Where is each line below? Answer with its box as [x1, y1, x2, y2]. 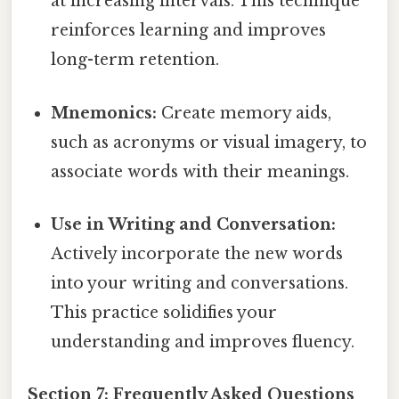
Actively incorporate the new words [51, 243, 344, 264]
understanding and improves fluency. [51, 331, 355, 352]
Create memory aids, [157, 102, 332, 123]
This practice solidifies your [51, 302, 278, 322]
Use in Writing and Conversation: [51, 214, 337, 234]
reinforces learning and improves [51, 20, 327, 41]
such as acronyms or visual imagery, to [51, 132, 368, 152]
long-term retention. [51, 50, 220, 70]
